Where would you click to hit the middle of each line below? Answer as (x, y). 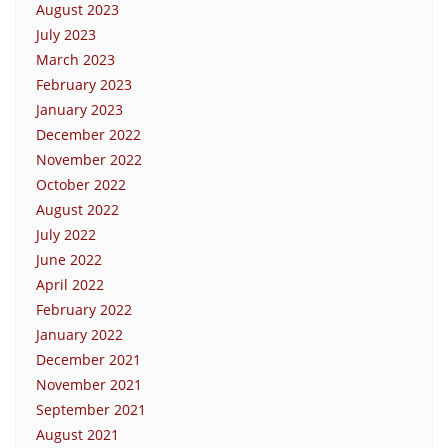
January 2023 (79, 109)
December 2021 (88, 359)
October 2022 (81, 184)
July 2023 (66, 34)
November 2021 (89, 384)
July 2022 (66, 234)
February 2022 (84, 309)
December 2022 (88, 134)
